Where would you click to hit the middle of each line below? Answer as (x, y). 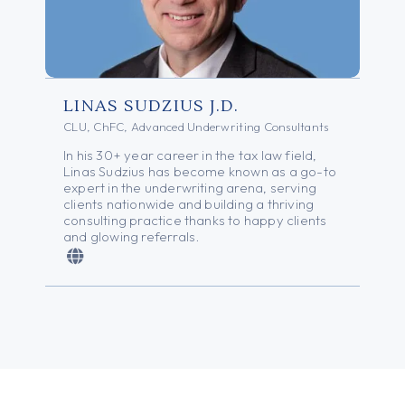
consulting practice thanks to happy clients (195, 220)
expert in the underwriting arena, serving (190, 187)
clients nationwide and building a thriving (189, 203)
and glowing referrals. (132, 236)
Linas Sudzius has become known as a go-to (200, 171)
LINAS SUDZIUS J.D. (151, 106)
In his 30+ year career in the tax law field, (190, 155)
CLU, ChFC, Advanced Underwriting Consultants (196, 126)
